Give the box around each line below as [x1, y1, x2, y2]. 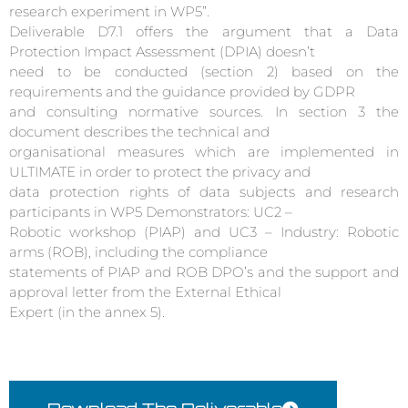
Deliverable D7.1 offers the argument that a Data [9, 23, 399, 41]
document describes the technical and [9, 123, 270, 141]
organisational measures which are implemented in [9, 143, 399, 161]
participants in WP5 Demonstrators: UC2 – [9, 203, 292, 221]
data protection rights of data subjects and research [9, 183, 399, 201]
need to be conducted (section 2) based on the [9, 63, 399, 81]
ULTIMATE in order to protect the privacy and [9, 163, 311, 181]
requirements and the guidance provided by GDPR [9, 83, 355, 101]
